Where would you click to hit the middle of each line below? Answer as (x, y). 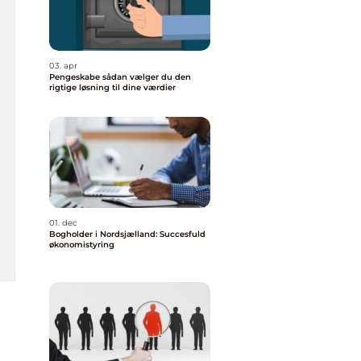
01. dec (63, 223)
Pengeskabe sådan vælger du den (76, 77)
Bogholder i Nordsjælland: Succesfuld (127, 234)
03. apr (63, 66)
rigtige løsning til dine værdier (112, 87)
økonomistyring (82, 245)
